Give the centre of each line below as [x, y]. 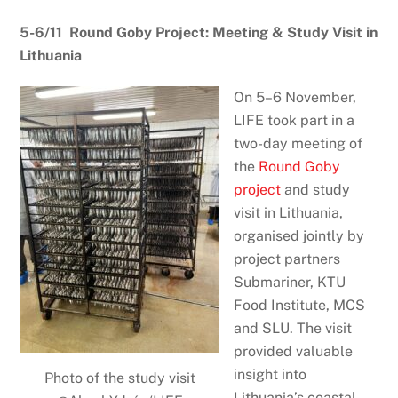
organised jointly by [299, 235]
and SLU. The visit [293, 328]
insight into [271, 374]
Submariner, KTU [290, 282]
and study [316, 189]
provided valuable [294, 351]
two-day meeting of [298, 143]
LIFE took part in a [295, 120]
